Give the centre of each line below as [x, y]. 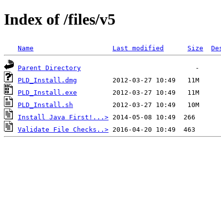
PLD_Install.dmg [47, 80]
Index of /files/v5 [60, 19]
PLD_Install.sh [45, 105]
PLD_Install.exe [47, 92]
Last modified [138, 48]
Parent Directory [49, 68]
